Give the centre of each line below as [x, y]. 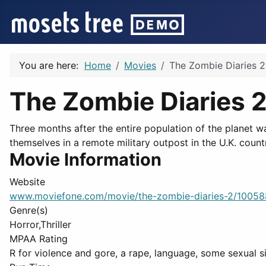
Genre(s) [29, 210]
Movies [140, 65]
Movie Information [85, 159]
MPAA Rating [39, 239]
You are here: [52, 65]
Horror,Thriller [40, 224]
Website [27, 182]
